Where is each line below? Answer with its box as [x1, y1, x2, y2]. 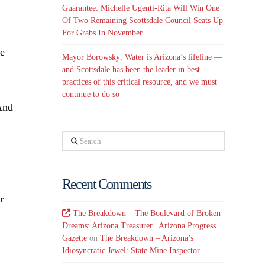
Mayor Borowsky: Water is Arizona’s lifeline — [62, 52, 223, 62]
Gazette [62, 233, 88, 243]
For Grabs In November [62, 28, 143, 38]
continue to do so [62, 89, 120, 99]
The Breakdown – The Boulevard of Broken [73, 208, 221, 218]
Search [62, 133, 85, 143]
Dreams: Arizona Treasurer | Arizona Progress [62, 221, 216, 230]
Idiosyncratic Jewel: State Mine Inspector [62, 245, 201, 255]
